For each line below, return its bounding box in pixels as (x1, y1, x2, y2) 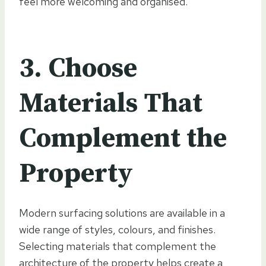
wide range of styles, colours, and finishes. (19, 222, 216, 236)
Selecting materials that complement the (19, 239, 216, 253)
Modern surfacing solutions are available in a (19, 205, 225, 220)
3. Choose (19, 51, 137, 85)
